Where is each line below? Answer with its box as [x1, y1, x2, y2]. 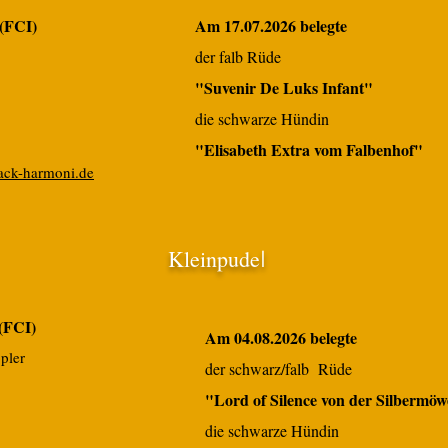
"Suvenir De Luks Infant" [195, 76, 373, 99]
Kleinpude [168, 244, 260, 273]
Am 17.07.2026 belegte [195, 14, 347, 37]
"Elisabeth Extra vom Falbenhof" [195, 138, 423, 161]
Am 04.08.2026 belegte [205, 326, 357, 349]
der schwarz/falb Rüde [205, 358, 352, 379]
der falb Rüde [195, 46, 281, 67]
